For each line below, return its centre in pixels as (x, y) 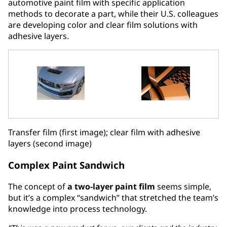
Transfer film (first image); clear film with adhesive (104, 133)
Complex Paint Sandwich (66, 165)
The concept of (38, 186)
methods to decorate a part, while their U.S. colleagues (113, 14)
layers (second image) (50, 144)
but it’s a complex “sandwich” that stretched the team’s (113, 197)
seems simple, (183, 186)
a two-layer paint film (111, 186)
